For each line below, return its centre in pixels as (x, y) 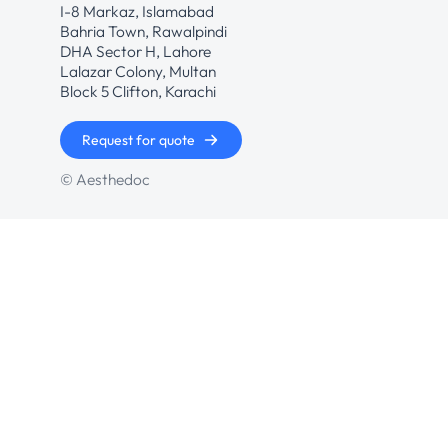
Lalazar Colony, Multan (138, 70)
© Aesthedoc (105, 179)
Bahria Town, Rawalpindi (143, 30)
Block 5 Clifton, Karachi (138, 90)
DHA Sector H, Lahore (135, 50)
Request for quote (139, 140)
